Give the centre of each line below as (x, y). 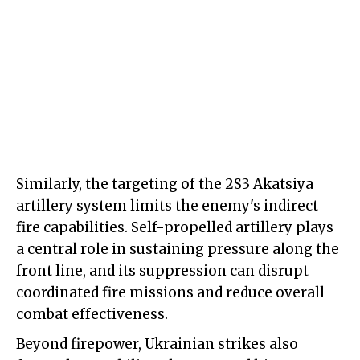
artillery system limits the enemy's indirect (167, 206)
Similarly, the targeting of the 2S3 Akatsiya (165, 184)
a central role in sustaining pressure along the (178, 250)
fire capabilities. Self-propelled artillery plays (175, 228)
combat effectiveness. (92, 315)
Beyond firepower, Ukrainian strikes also (157, 344)
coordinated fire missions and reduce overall (170, 293)
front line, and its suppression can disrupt (162, 271)
